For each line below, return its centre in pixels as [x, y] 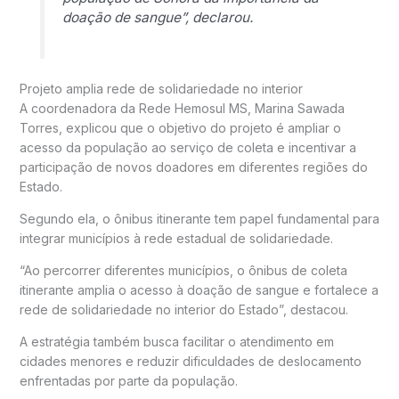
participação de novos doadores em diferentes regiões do [193, 167]
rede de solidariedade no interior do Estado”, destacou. [183, 309]
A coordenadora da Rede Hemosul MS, [137, 108]
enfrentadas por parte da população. [128, 380]
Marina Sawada [299, 108]
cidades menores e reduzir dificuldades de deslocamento [190, 361]
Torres [39, 127]
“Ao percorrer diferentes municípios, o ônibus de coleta [183, 270]
